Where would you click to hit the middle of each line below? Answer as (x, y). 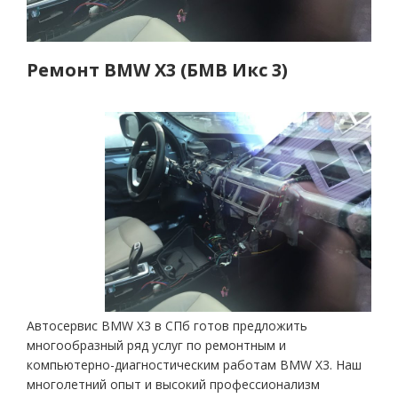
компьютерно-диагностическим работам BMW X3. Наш (194, 365)
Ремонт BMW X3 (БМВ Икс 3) (157, 70)
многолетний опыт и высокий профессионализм (173, 384)
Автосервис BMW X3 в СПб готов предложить (167, 326)
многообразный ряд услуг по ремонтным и (156, 345)
